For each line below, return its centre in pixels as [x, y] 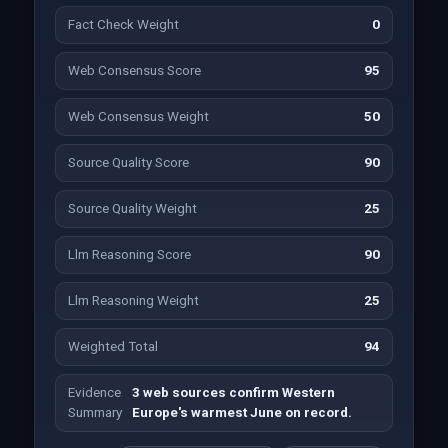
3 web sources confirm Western [233, 392]
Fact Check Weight [123, 24]
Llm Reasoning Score [129, 254]
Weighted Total [112, 346]
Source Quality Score [128, 162]
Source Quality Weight [132, 208]
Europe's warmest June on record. [241, 412]
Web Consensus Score [134, 70]
